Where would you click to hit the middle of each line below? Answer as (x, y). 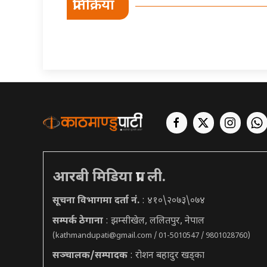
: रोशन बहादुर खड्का (167, 256)
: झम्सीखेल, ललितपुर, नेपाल (155, 222)
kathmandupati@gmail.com (104, 236)
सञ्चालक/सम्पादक (91, 256)
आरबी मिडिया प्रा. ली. (109, 178)
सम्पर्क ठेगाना (79, 222)
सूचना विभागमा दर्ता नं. (97, 201)
